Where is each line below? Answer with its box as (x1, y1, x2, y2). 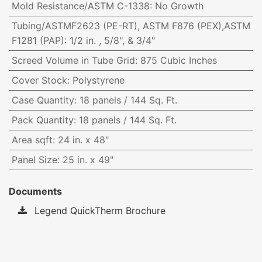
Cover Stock (11, 74, 67, 87)
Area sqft (11, 134, 53, 146)
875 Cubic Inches (140, 54, 217, 67)
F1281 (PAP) (11, 35, 64, 47)
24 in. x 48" (57, 134, 109, 146)
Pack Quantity (11, 114, 74, 126)
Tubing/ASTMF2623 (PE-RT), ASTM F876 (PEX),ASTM (11, 20, 250, 32)
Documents (9, 185, 62, 198)
